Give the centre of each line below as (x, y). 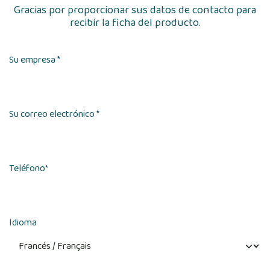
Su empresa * (35, 60)
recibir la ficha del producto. (135, 23)
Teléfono (27, 168)
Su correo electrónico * (54, 114)
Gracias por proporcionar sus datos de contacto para (135, 10)
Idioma (23, 222)
